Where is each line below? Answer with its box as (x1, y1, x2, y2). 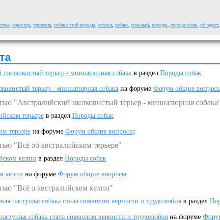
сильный (131, 22, 149, 27)
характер (12, 22, 30, 27)
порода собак (170, 22, 197, 27)
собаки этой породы (54, 22, 95, 27)
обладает (200, 22, 218, 27)
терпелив (33, 22, 51, 27)
